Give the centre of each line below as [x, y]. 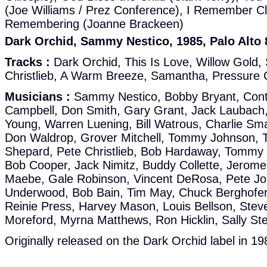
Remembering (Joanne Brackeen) [94, 24]
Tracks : [27, 62]
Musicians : [38, 97]
